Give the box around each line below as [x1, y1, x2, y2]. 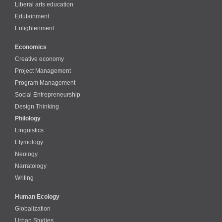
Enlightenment [15, 24, 54, 32]
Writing [15, 174, 34, 181]
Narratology [15, 162, 47, 169]
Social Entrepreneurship [15, 91, 80, 98]
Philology [15, 114, 41, 122]
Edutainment [15, 12, 49, 20]
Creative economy [15, 55, 64, 62]
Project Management [15, 67, 71, 74]
